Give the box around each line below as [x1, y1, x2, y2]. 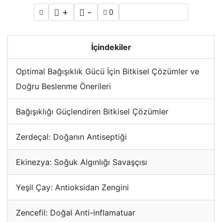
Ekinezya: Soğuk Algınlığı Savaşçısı [16, 157, 147, 167]
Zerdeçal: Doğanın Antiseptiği [16, 131, 127, 142]
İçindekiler [91, 42, 131, 52]
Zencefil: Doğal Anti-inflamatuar [16, 207, 135, 218]
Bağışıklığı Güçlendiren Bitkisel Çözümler [16, 106, 168, 116]
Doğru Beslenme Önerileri [16, 81, 111, 91]
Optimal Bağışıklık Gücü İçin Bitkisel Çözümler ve [16, 66, 199, 76]
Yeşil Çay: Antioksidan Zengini [16, 182, 129, 192]
